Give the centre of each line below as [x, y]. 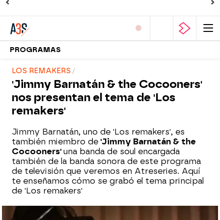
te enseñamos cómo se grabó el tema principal [108, 181]
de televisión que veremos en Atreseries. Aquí [106, 171]
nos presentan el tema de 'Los [94, 97]
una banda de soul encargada [122, 151]
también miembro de [55, 142]
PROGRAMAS [35, 50]
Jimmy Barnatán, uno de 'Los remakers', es [98, 132]
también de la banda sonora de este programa [106, 161]
